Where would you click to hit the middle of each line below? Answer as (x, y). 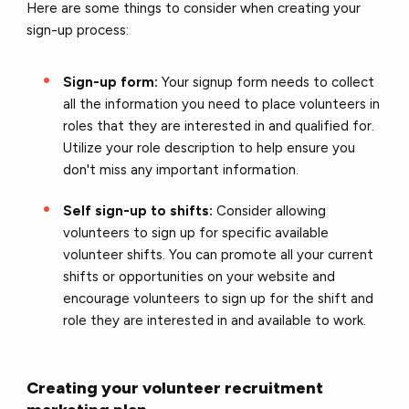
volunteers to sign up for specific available (196, 232)
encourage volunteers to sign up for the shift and (219, 298)
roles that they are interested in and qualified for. (219, 126)
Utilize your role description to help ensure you (210, 147)
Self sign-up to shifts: (138, 210)
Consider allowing (270, 210)
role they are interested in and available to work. (217, 320)
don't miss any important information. (183, 169)
